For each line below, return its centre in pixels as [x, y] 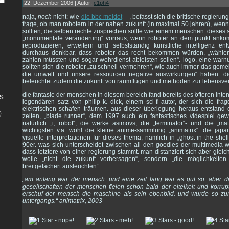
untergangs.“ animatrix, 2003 [62, 201]
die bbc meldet [101, 17]
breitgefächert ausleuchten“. [61, 166]
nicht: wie [66, 17]
